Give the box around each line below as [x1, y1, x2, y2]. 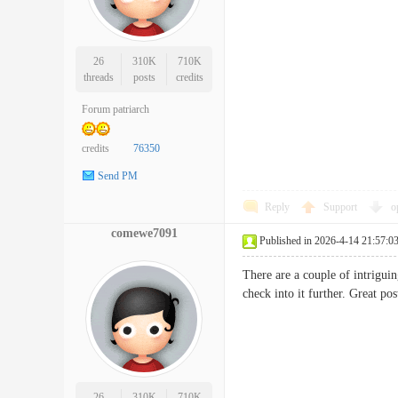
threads [83, 71, 114, 84]
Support [323, 201, 360, 213]
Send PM [98, 170, 138, 183]
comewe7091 [110, 227, 178, 240]
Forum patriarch [82, 103, 149, 115]
